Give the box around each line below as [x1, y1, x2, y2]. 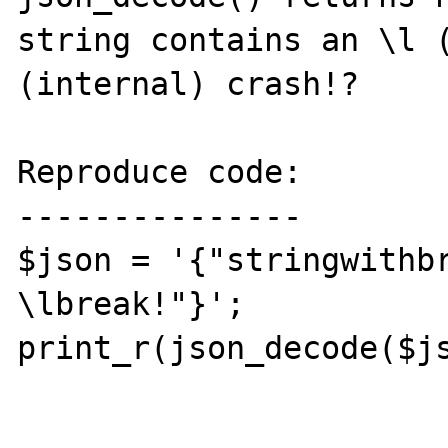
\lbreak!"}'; [17, 286, 246, 322]
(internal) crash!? [17, 66, 360, 102]
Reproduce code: [17, 154, 303, 190]
